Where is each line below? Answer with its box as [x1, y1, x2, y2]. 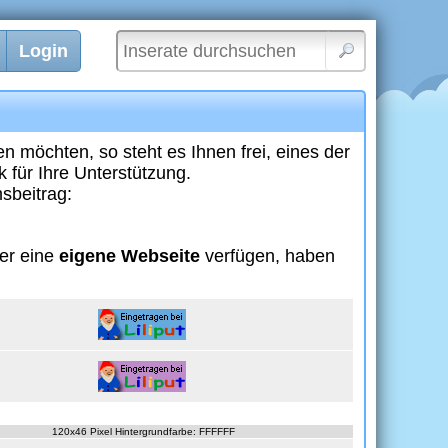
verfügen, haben [200, 246, 335, 266]
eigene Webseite [59, 246, 200, 266]
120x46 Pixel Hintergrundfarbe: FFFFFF [51, 426, 235, 437]
